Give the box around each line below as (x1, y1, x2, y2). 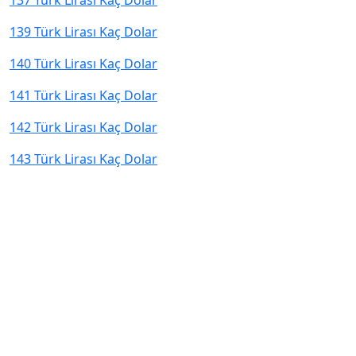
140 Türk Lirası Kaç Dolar (10, 55, 157, 72)
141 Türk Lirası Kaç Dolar (10, 87, 157, 104)
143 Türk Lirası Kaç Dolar (10, 150, 157, 168)
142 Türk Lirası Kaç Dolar (10, 118, 157, 136)
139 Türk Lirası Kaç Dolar (10, 23, 157, 41)
